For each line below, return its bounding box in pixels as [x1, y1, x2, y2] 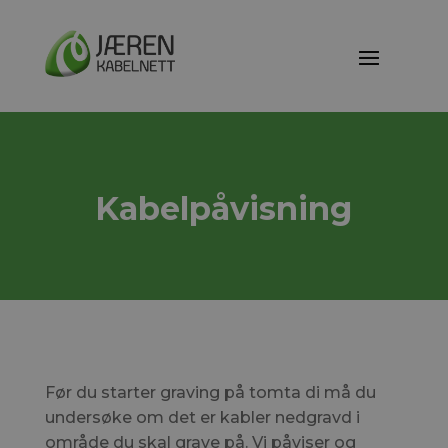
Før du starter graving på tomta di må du [44, 383, 376, 402]
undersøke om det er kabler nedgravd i [44, 408, 360, 427]
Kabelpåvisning [95, 189, 353, 228]
